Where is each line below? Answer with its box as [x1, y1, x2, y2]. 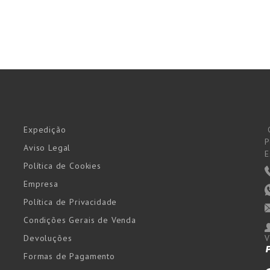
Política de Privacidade [23, 196, 118, 208]
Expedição [23, 124, 66, 136]
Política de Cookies [23, 160, 101, 172]
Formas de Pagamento [23, 251, 115, 262]
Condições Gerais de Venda [23, 215, 136, 226]
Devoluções [23, 233, 72, 244]
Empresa [23, 178, 58, 190]
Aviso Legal [23, 142, 71, 154]
